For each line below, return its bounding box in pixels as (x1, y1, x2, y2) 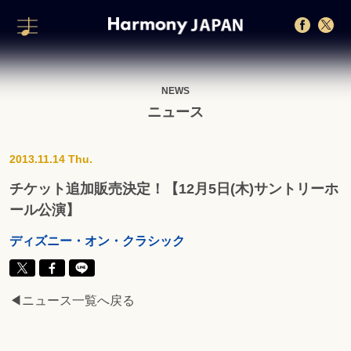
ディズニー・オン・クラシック (9, 234, 186, 248)
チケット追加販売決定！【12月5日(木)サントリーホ (9, 181, 339, 197)
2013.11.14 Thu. (9, 153, 93, 165)
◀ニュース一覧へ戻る (9, 294, 136, 308)
